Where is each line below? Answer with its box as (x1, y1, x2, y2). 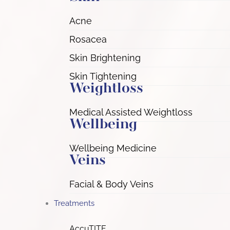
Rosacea (69, 34, 107, 45)
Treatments (54, 199, 94, 208)
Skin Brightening (69, 52, 141, 63)
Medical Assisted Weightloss (69, 107, 193, 118)
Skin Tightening (69, 71, 137, 82)
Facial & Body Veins (69, 179, 154, 189)
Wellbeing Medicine (69, 143, 157, 154)
